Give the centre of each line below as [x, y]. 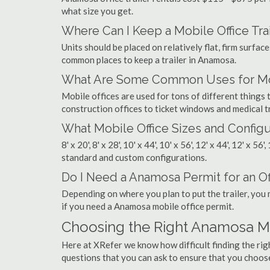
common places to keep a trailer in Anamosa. [149, 60]
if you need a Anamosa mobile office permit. [148, 206]
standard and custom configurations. [134, 157]
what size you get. [97, 11]
